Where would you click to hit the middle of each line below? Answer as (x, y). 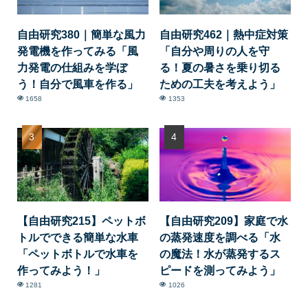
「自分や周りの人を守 (215, 51)
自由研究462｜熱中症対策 (224, 34)
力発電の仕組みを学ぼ (72, 67)
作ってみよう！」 (61, 271)
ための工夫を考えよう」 (220, 84)
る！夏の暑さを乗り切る (220, 67)
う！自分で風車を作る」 (77, 84)
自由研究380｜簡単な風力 (81, 34)
